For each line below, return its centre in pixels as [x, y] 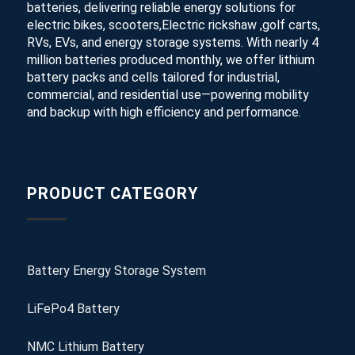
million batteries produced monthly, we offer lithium [170, 59]
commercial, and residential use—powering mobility [168, 94]
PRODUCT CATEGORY [113, 194]
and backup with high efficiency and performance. [164, 112]
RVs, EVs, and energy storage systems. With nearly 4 [172, 42]
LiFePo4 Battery [73, 309]
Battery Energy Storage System [116, 271]
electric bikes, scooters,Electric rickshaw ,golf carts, [173, 25]
